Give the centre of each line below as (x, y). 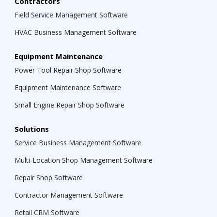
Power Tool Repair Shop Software (68, 70)
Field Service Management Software (71, 15)
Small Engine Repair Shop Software (70, 105)
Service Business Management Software (78, 143)
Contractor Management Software (69, 195)
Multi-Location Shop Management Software (84, 160)
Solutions (32, 129)
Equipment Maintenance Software (68, 87)
